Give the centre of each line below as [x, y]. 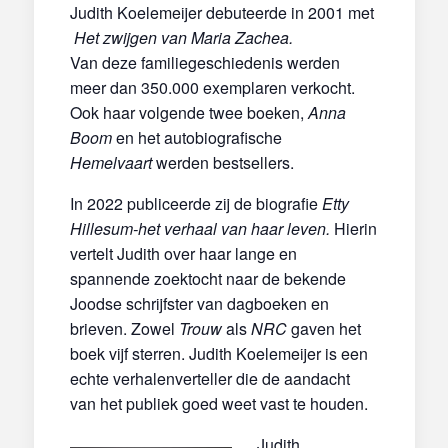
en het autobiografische [198, 137]
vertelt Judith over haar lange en [183, 253]
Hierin [353, 228]
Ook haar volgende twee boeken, [188, 112]
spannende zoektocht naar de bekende [207, 278]
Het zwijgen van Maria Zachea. [183, 37]
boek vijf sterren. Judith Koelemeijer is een [218, 353]
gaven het [323, 328]
